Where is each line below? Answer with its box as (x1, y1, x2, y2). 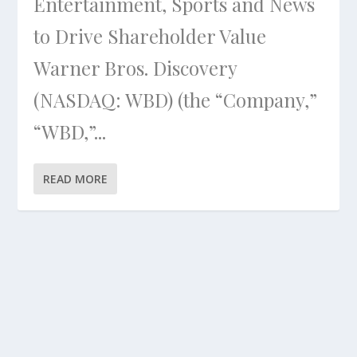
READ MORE (43, 171, 108, 186)
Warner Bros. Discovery (33, 55, 237, 80)
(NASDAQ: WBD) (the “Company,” (33, 87, 318, 112)
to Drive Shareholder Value (33, 23, 267, 49)
